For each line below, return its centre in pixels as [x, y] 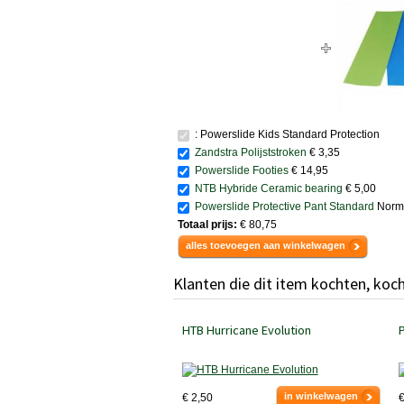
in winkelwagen [321, 396]
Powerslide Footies [242, 171]
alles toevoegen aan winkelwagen [266, 246]
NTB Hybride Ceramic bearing [269, 189]
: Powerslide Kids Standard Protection [286, 135]
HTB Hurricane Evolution [246, 331]
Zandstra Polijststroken [251, 153]
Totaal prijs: [209, 225]
